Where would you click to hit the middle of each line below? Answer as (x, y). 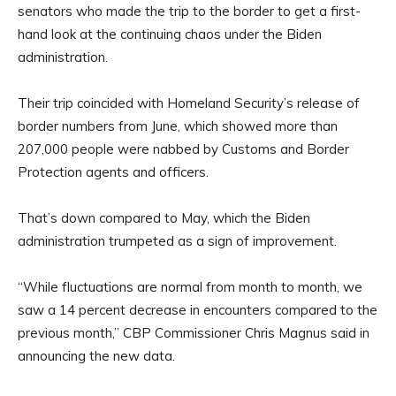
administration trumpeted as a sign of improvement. (177, 241)
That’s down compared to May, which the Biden (164, 218)
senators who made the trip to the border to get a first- (189, 11)
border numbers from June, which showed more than (178, 126)
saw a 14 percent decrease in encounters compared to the (198, 310)
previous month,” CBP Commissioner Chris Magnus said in (194, 333)
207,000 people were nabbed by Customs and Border (183, 149)
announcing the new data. (96, 356)
